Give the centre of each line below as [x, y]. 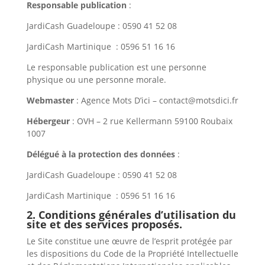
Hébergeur [48, 121]
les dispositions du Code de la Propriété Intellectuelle [132, 253]
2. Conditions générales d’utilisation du [131, 215]
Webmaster [50, 100]
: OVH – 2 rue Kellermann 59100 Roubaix [151, 121]
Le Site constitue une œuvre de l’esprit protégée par [129, 241]
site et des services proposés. [104, 224]
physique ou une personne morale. [96, 80]
